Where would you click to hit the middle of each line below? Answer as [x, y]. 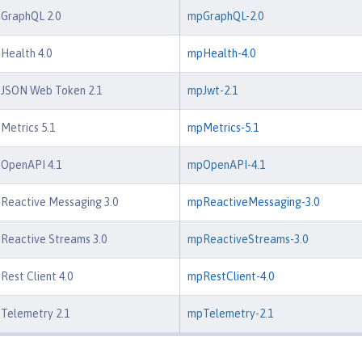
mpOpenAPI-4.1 [226, 164]
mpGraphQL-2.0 [225, 16]
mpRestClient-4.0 [231, 276]
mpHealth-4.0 [221, 53]
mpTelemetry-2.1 [230, 313]
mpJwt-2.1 [213, 90]
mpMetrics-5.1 [223, 127]
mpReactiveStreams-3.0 [248, 239]
